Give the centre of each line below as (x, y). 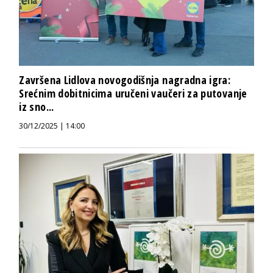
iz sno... (37, 107)
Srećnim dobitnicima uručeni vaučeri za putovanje (133, 94)
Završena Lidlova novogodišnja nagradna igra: (125, 80)
